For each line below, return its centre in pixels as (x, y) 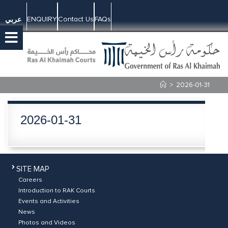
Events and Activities (49, 201)
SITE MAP (33, 169)
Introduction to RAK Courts (57, 191)
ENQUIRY (42, 19)
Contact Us (76, 19)
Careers (30, 180)
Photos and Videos (47, 223)
